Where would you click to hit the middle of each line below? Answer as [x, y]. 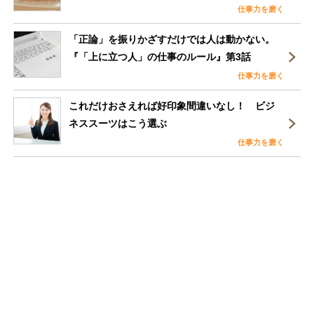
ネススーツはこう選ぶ [118, 123]
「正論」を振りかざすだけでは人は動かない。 [172, 39]
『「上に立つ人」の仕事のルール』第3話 [160, 56]
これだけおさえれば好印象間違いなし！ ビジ [172, 105]
